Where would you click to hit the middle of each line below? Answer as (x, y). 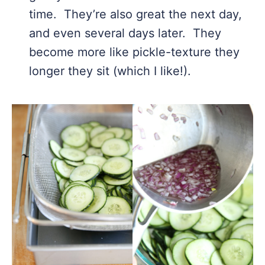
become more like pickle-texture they (134, 52)
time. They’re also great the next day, (135, 14)
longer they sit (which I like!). (110, 71)
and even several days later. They (125, 33)
